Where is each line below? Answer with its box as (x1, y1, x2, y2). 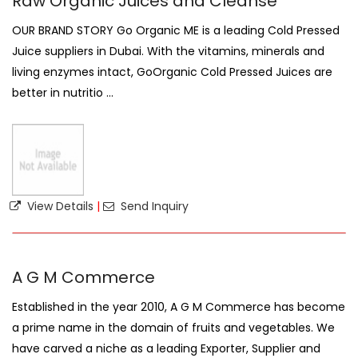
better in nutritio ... (12, 85, 113, 101)
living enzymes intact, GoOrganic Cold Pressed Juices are (12, 64, 332, 80)
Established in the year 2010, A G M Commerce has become (12, 299, 345, 315)
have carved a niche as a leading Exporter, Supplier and (12, 340, 320, 356)
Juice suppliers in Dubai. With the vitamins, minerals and (12, 43, 324, 59)
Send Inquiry (117, 198, 189, 214)
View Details (24, 198, 93, 214)
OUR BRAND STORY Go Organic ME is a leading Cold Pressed (12, 22, 340, 38)
